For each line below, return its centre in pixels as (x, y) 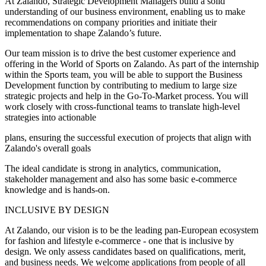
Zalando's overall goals (48, 148)
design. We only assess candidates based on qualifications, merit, (125, 252)
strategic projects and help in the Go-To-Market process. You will (126, 96)
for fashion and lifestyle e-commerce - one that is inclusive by (119, 241)
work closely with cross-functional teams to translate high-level (122, 107)
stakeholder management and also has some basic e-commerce (121, 179)
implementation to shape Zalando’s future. (83, 33)
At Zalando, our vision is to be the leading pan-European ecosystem (132, 230)
